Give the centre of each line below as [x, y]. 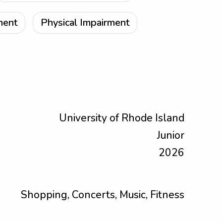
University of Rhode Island [122, 118]
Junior [171, 135]
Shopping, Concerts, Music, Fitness [103, 195]
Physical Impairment [85, 23]
